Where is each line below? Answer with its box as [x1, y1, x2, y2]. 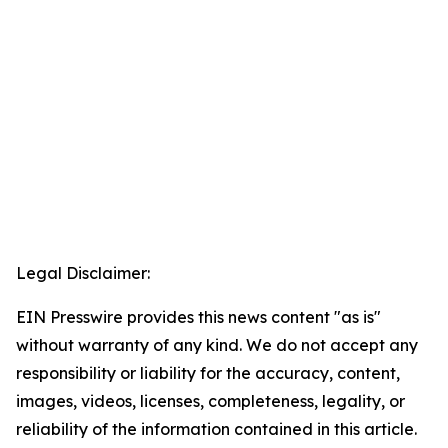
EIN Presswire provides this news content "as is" [16, 307, 381, 328]
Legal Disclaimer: [16, 263, 150, 284]
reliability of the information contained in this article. [16, 419, 417, 440]
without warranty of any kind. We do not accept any [16, 335, 418, 356]
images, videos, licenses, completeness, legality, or [16, 391, 405, 412]
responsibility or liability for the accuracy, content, [16, 363, 400, 384]
